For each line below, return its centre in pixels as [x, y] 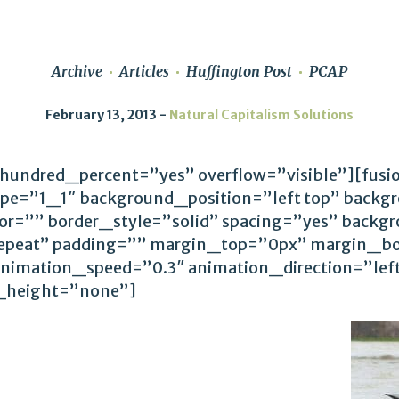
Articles [144, 71]
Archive [77, 71]
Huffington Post [239, 71]
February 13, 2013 [101, 115]
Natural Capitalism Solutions [261, 115]
